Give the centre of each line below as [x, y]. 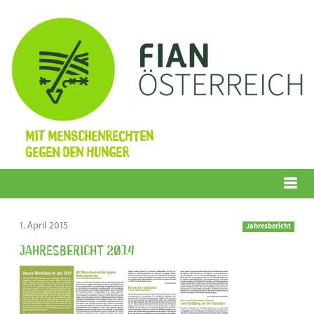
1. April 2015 [44, 225]
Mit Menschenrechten [89, 134]
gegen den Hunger [77, 150]
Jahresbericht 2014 [77, 248]
